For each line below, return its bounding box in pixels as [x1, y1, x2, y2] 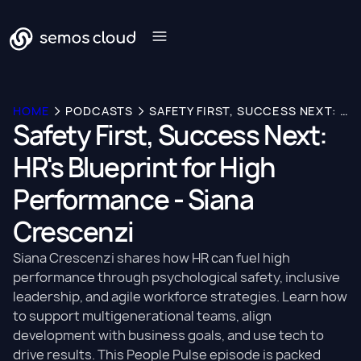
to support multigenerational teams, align [13, 307, 272, 325]
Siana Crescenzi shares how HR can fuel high [13, 249, 290, 267]
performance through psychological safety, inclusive [13, 268, 340, 286]
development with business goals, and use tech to [13, 326, 324, 344]
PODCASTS [65, 103, 134, 118]
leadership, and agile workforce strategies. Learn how [13, 288, 347, 305]
